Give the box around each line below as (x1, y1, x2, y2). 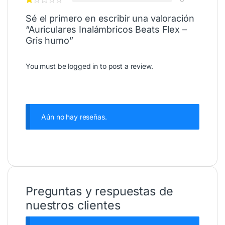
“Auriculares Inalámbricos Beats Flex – (26, 24, 187, 35)
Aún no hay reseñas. (41, 113, 107, 122)
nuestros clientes (26, 198, 121, 213)
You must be (26, 62, 68, 71)
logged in (68, 62, 98, 71)
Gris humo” (26, 35, 73, 46)
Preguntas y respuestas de (26, 184, 173, 199)
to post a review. (98, 62, 153, 71)
